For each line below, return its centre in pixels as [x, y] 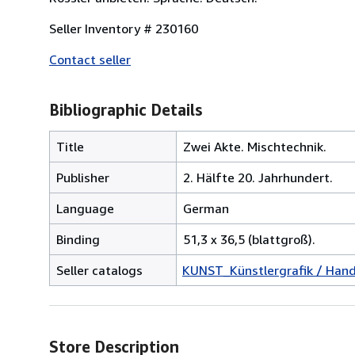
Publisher [83, 177]
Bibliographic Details [126, 109]
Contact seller [90, 59]
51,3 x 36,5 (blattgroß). [249, 239]
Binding [78, 239]
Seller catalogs [99, 270]
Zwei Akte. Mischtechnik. [255, 146]
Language [85, 208]
